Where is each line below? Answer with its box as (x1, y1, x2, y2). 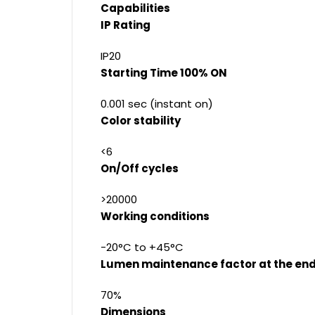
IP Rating (101, 18, 150, 33)
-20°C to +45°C (101, 240, 184, 255)
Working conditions (101, 209, 210, 224)
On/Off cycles (101, 161, 179, 176)
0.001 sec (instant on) (101, 96, 213, 112)
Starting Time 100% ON (101, 65, 227, 81)
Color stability (101, 113, 181, 129)
